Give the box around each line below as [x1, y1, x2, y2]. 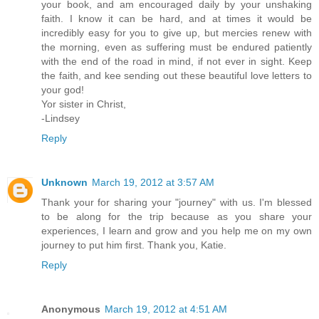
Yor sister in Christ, [41, 98, 126, 110]
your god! [41, 83, 84, 95]
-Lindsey [41, 112, 80, 124]
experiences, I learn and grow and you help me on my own [41, 224, 312, 236]
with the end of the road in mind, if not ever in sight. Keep [41, 55, 312, 67]
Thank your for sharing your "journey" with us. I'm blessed [41, 196, 312, 208]
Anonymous [41, 303, 100, 315]
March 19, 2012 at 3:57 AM [92, 176, 214, 188]
